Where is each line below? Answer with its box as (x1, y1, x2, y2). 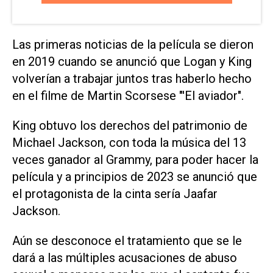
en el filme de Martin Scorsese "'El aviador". (12, 88, 244, 104)
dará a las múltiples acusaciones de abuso (12, 250, 237, 265)
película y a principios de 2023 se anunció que (12, 169, 257, 184)
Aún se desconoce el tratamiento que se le (12, 233, 242, 248)
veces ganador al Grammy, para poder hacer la (12, 152, 258, 167)
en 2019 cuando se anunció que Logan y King (12, 54, 252, 69)
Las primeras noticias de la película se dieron (12, 37, 253, 52)
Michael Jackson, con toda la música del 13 (12, 135, 246, 150)
